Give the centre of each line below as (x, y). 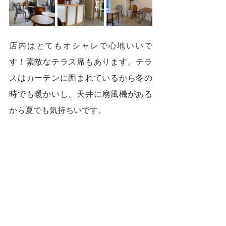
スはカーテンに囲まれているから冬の (81, 78)
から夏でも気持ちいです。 (58, 111)
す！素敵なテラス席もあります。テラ (81, 62)
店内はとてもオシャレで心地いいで (81, 46)
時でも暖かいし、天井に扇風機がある (81, 95)
